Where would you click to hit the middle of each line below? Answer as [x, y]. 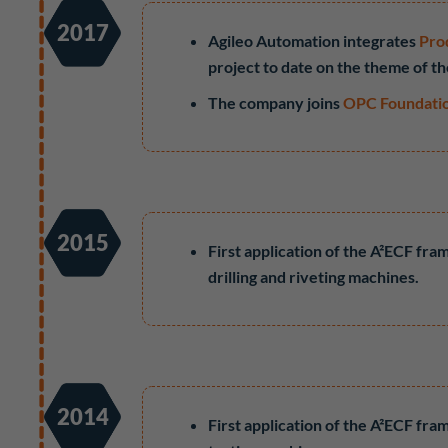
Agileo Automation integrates [314, 40]
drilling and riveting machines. [314, 276]
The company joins [276, 102]
